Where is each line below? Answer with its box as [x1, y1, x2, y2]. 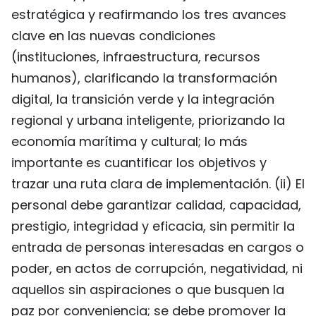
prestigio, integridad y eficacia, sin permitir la [11, 217, 295, 235]
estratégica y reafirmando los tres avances [11, 5, 286, 23]
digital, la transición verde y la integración [11, 90, 274, 108]
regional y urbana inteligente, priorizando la [11, 111, 285, 129]
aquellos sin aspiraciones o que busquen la [11, 280, 284, 298]
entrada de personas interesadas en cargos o [11, 238, 304, 256]
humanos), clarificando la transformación [11, 68, 277, 87]
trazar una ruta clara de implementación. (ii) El [11, 174, 305, 193]
